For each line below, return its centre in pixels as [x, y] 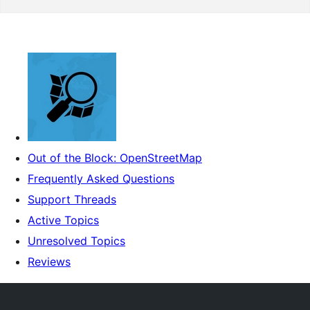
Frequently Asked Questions [101, 179]
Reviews [49, 262]
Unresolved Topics [76, 241]
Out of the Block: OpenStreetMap [115, 158]
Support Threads [72, 199]
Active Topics [63, 220]
